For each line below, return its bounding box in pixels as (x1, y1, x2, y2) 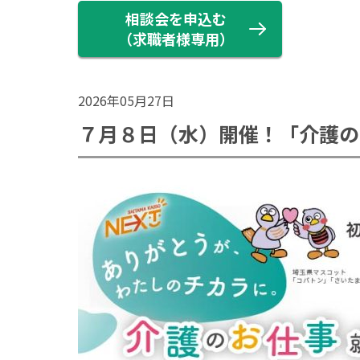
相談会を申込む (125, 8, 227, 29)
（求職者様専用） (118, 28, 234, 49)
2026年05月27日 (78, 91, 174, 110)
